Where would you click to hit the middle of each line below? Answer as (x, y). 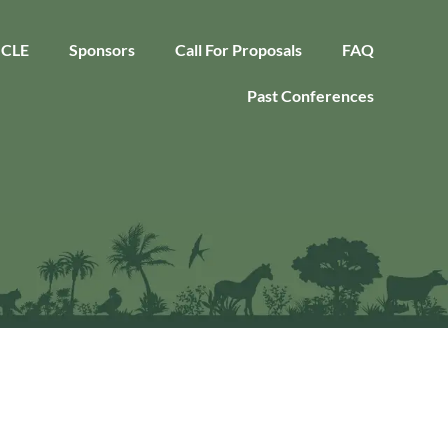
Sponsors (102, 49)
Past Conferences (311, 95)
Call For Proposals (239, 49)
